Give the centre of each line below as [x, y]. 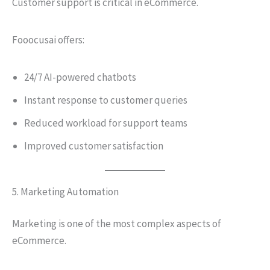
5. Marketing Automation [65, 191]
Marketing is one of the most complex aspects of [117, 224]
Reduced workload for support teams [106, 123]
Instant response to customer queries [106, 100]
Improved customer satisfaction [94, 146]
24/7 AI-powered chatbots [80, 77]
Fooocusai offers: [48, 40]
